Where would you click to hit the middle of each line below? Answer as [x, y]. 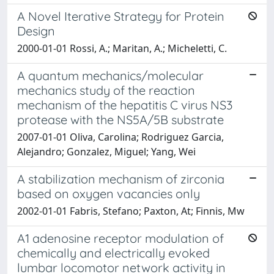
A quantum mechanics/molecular [110, 75]
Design [36, 31]
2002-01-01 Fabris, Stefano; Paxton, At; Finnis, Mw [131, 211]
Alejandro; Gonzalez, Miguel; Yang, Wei [106, 151]
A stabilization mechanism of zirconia [121, 179]
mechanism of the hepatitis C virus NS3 [125, 105]
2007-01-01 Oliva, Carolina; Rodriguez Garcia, [120, 137]
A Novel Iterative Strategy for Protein [121, 16]
